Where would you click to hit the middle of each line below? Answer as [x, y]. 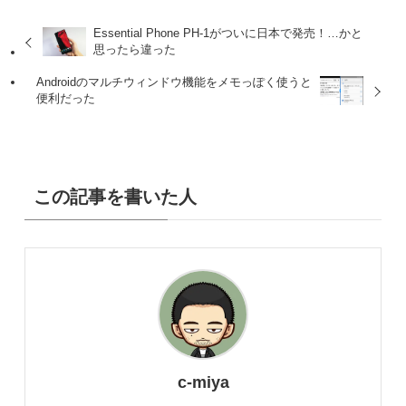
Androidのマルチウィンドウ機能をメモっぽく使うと [174, 82]
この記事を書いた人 [115, 196]
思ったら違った [135, 50]
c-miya [203, 382]
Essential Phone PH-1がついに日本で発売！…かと [228, 34]
